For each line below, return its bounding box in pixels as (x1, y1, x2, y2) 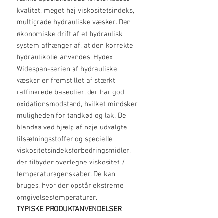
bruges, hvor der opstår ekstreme (17, 182, 124, 190)
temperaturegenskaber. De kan (17, 170, 115, 179)
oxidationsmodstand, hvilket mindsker (17, 100, 138, 109)
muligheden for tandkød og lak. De (17, 111, 126, 120)
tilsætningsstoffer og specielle (17, 135, 113, 144)
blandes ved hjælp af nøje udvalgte (17, 123, 127, 132)
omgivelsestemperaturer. (17, 193, 97, 202)
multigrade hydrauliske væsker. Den (17, 18, 131, 27)
